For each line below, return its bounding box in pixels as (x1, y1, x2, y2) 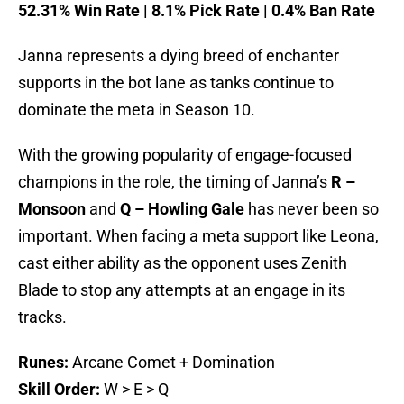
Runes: (18, 353, 72, 372)
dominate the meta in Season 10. (18, 100, 255, 120)
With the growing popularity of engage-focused (18, 145, 352, 165)
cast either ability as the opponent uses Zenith (18, 253, 347, 273)
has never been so (244, 199, 379, 219)
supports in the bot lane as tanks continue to (18, 73, 334, 93)
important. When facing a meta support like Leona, (18, 226, 379, 246)
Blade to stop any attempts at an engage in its (18, 280, 345, 300)
